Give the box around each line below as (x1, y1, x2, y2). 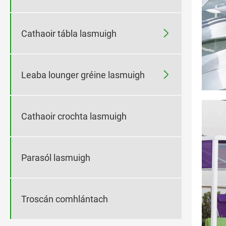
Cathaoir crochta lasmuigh (21, 110, 127, 122)
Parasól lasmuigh (21, 152, 90, 163)
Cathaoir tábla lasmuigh (21, 28, 117, 39)
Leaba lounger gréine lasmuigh (21, 69, 145, 80)
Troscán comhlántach (21, 193, 108, 204)
